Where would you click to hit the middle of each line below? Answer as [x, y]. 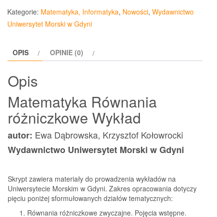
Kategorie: [24, 12]
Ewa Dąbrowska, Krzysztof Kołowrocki [109, 134]
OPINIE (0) [67, 53]
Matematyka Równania [82, 101]
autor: [21, 135]
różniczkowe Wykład [74, 117]
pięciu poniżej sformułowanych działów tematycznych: [90, 198]
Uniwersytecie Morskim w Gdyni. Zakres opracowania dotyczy [102, 188]
